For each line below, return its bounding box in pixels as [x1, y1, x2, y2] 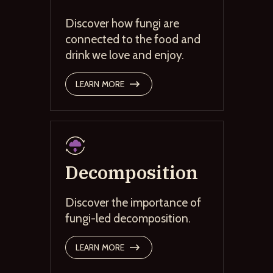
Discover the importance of [65, 194, 201, 210]
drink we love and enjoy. [65, 47, 184, 62]
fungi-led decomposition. [65, 210, 191, 225]
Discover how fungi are [65, 15, 179, 30]
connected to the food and [65, 31, 200, 46]
